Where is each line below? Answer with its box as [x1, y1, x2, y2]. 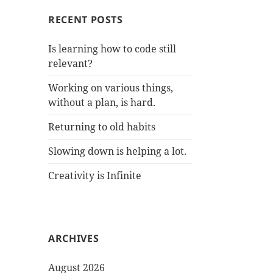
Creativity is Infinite [48, 169, 142, 183]
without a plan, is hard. [48, 96, 156, 110]
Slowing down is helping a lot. [48, 144, 187, 158]
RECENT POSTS [48, 13, 123, 27]
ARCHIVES [48, 232, 99, 246]
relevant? [48, 57, 93, 71]
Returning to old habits [48, 120, 156, 134]
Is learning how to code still [48, 42, 177, 56]
